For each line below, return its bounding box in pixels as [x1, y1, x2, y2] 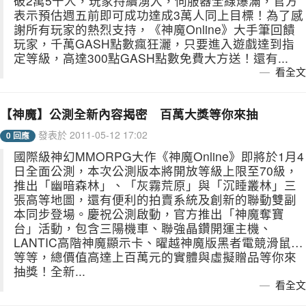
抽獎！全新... [14, 262, 85, 279]
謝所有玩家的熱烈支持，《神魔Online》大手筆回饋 [14, 20, 295, 38]
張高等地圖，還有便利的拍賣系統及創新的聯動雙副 [14, 191, 296, 208]
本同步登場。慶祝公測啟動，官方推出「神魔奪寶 [14, 205, 284, 222]
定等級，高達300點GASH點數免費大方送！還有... [14, 49, 288, 66]
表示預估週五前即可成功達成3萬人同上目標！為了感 [14, 6, 303, 23]
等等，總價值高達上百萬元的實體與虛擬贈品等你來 [14, 248, 296, 265]
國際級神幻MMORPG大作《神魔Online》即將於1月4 [14, 148, 304, 165]
